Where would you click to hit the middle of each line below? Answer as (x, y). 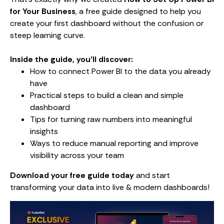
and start (152, 175)
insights (44, 131)
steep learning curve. (47, 35)
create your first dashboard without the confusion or (107, 23)
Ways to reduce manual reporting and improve (114, 143)
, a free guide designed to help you (138, 11)
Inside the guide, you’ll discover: (71, 59)
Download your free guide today (72, 175)
